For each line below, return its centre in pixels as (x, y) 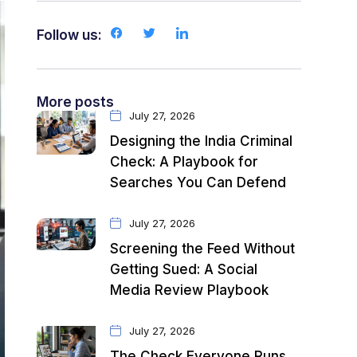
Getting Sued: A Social (184, 269)
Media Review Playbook (190, 290)
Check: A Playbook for (184, 162)
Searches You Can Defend (198, 182)
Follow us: (70, 35)
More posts (76, 102)
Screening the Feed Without (203, 249)
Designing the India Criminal (202, 141)
